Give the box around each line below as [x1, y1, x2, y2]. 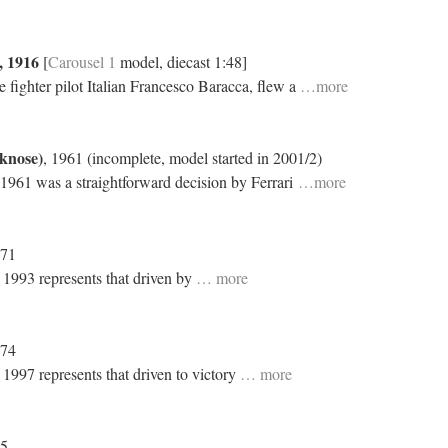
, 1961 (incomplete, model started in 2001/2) [43, 147, 322, 168]
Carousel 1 [48, 51, 116, 72]
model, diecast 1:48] [116, 51, 247, 72]
